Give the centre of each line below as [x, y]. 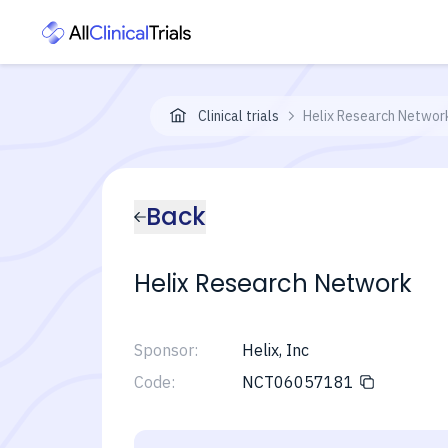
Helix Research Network [273, 283]
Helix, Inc [275, 350]
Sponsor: [166, 350]
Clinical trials [238, 116]
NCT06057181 [297, 382]
